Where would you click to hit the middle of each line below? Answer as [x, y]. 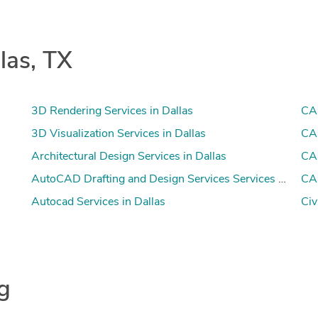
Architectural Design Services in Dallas [129, 157]
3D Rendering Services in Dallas [113, 111]
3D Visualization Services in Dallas [119, 134]
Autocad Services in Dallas [99, 202]
